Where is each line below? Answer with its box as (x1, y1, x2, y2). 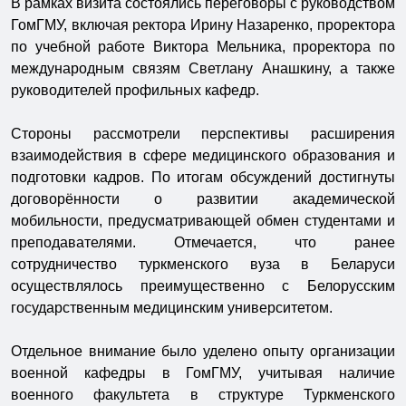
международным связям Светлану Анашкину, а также (11, 60, 395, 76)
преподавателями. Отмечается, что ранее (11, 234, 395, 250)
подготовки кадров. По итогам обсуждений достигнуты (11, 169, 395, 185)
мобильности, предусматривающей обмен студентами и (11, 212, 395, 228)
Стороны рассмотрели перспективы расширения (11, 125, 395, 141)
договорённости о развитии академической (11, 190, 395, 207)
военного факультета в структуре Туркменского (11, 386, 395, 402)
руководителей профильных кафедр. (11, 82, 259, 98)
